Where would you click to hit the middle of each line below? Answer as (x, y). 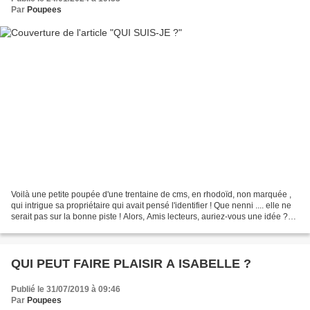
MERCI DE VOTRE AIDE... (61, 228)
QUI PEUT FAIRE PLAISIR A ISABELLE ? (131, 264)
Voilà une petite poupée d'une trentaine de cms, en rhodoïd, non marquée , (151, 195)
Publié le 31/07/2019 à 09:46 (66, 290)
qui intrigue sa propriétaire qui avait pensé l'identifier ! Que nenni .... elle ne (151, 206)
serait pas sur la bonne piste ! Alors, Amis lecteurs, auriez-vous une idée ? (149, 217)
